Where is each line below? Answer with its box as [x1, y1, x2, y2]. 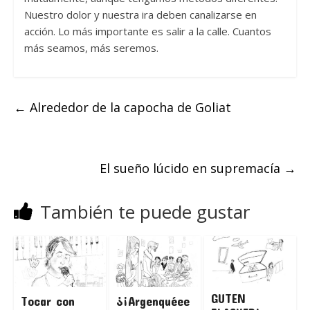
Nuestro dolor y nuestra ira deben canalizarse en [24, 8, 257, 22]
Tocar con [20, 293, 75, 309]
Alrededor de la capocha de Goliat [26, 99, 231, 116]
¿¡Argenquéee [116, 293, 190, 309]
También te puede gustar [39, 199, 250, 225]
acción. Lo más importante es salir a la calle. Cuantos [24, 24, 271, 39]
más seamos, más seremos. [24, 41, 161, 55]
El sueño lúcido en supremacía [100, 160, 284, 177]
